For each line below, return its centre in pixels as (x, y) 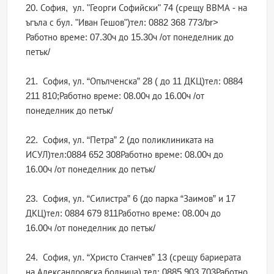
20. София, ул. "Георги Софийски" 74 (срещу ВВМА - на (137, 8)
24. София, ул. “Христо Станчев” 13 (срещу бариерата (134, 257)
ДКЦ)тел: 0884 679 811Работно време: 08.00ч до (124, 213)
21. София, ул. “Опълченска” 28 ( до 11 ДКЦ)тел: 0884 (135, 81)
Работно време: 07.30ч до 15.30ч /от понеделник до (130, 37)
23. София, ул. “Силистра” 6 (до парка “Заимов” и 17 (131, 199)
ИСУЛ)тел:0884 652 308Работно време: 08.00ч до (125, 155)
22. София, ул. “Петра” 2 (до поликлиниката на (120, 140)
